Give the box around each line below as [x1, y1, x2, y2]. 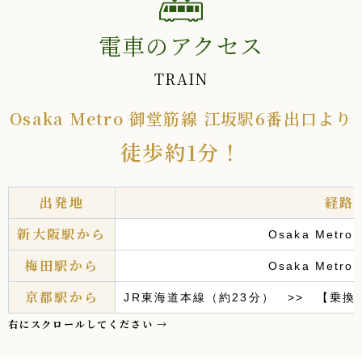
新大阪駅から [17, 224, 107, 243]
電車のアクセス [98, 28, 264, 61]
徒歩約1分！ [120, 136, 242, 166]
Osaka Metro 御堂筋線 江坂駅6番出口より [9, 106, 353, 130]
